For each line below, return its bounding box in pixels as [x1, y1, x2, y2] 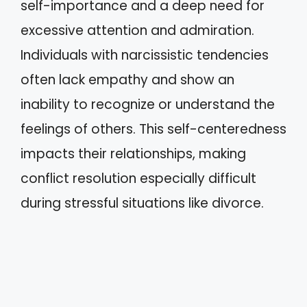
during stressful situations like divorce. [21, 193, 264, 212]
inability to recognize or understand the [21, 95, 275, 114]
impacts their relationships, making [21, 144, 246, 163]
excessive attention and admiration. [21, 21, 254, 40]
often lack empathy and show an [21, 70, 234, 89]
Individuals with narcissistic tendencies [21, 45, 269, 64]
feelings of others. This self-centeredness [21, 119, 286, 138]
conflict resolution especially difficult [21, 169, 256, 188]
